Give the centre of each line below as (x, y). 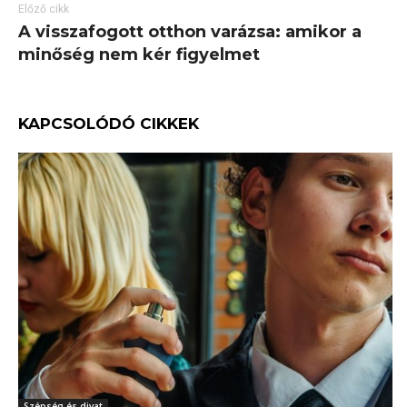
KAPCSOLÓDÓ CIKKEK (109, 124)
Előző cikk (44, 10)
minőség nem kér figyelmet (139, 55)
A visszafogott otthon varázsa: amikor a (190, 32)
